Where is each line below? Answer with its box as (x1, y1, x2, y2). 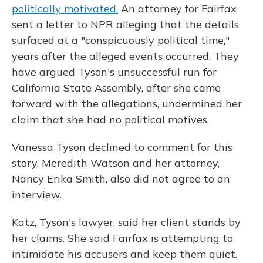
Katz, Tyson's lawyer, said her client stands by (12, 215, 241, 229)
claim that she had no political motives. (12, 113, 209, 126)
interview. (12, 188, 62, 201)
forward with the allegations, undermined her (12, 97, 242, 110)
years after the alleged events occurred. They (12, 49, 239, 63)
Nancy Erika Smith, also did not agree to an (12, 172, 230, 186)
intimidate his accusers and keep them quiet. (12, 247, 237, 261)
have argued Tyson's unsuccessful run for (12, 65, 217, 79)
